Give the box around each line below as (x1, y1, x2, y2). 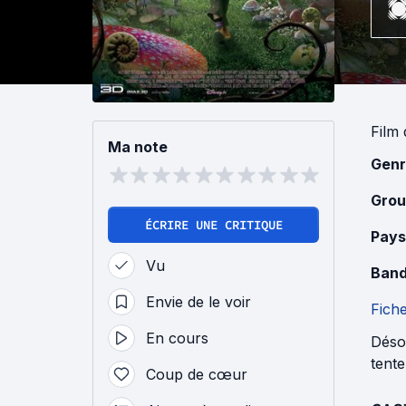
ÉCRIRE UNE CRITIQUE (144, 217, 283, 233)
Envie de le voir (146, 293, 251, 311)
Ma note (108, 138, 168, 156)
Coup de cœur (146, 365, 247, 383)
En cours (146, 329, 208, 347)
